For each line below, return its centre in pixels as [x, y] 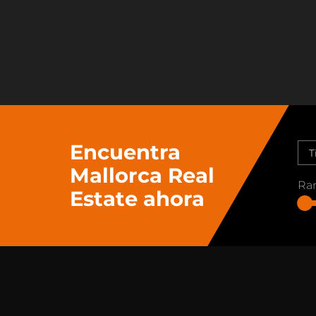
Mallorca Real [142, 176]
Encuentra [125, 152]
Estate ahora [137, 199]
